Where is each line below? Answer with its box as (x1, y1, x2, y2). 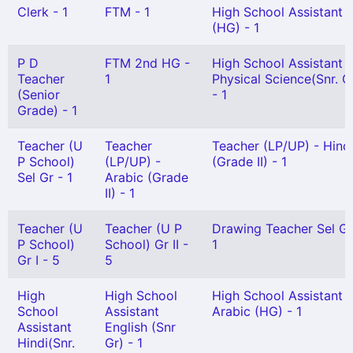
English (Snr (105, 319, 176, 335)
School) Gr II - (105, 236, 188, 252)
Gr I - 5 (17, 252, 60, 268)
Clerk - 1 (17, 4, 68, 20)
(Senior (17, 87, 60, 102)
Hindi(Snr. (17, 335, 75, 351)
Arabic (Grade (105, 169, 188, 185)
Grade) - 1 (17, 102, 77, 118)
